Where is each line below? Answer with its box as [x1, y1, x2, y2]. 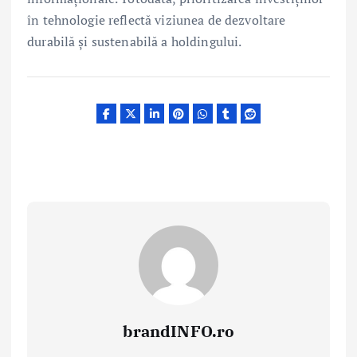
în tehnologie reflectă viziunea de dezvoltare [27, 11, 286, 29]
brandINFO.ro [122, 320, 235, 342]
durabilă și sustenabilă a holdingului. [27, 33, 242, 51]
